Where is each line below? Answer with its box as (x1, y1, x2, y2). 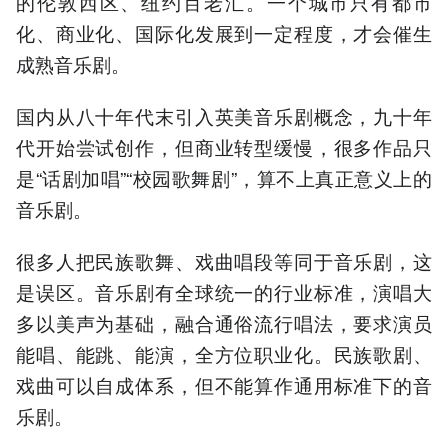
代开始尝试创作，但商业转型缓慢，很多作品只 (16, 132, 432, 160)
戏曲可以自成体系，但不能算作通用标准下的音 (16, 371, 432, 399)
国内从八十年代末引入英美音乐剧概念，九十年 (16, 101, 432, 129)
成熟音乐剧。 (16, 49, 130, 77)
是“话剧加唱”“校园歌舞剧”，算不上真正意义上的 (16, 163, 432, 191)
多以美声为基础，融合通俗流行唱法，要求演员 (16, 309, 432, 337)
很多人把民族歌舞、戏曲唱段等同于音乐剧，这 (16, 247, 432, 275)
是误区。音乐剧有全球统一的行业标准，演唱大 (16, 278, 432, 306)
